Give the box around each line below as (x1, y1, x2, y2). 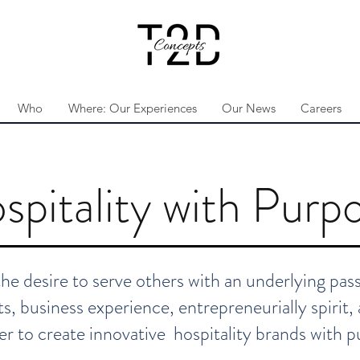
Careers (301, 100, 342, 116)
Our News (222, 100, 276, 116)
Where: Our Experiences (67, 100, 197, 116)
